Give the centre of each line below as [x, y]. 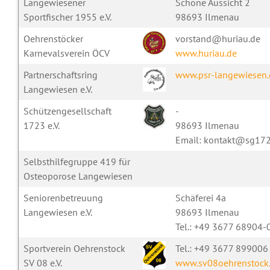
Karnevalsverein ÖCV [66, 53]
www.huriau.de [206, 53]
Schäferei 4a [200, 198]
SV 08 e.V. [42, 263]
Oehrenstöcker [53, 39]
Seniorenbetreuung [63, 198]
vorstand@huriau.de [218, 39]
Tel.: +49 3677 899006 [221, 248]
